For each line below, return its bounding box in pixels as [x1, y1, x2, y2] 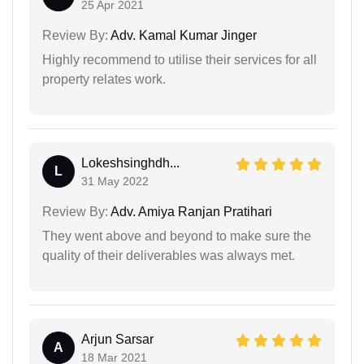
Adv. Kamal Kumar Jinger [108, 28, 257, 42]
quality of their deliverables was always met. [42, 248, 295, 262]
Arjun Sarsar [81, 331, 154, 346]
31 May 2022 [81, 174, 149, 188]
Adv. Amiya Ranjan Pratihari [108, 204, 272, 219]
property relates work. [42, 71, 166, 86]
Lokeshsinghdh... [81, 155, 180, 170]
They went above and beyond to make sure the [42, 228, 311, 243]
